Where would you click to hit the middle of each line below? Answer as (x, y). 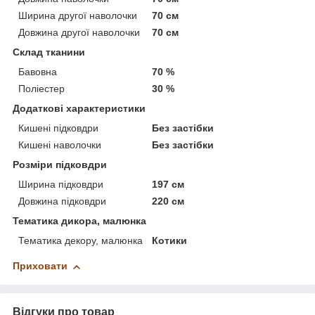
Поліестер (41, 89)
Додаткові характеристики (79, 109)
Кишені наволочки (60, 145)
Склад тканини (49, 52)
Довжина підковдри (62, 201)
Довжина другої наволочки (79, 33)
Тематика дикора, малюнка (79, 221)
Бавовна (38, 72)
